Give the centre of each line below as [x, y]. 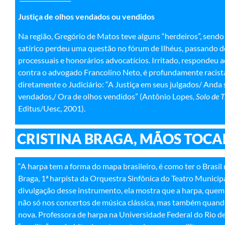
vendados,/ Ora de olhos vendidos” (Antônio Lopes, [107, 96]
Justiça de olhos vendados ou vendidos [86, 17]
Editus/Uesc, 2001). [52, 108]
